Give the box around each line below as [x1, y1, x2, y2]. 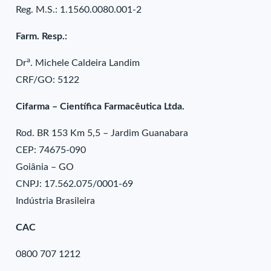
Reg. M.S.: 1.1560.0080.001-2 [16, 5, 142, 15]
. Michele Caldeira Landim [30, 58, 140, 68]
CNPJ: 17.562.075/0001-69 [16, 179, 134, 189]
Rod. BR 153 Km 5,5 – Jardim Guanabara [16, 128, 189, 138]
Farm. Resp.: [16, 31, 68, 41]
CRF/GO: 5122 [16, 75, 80, 85]
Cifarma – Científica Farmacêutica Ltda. [16, 102, 185, 111]
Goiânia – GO [16, 162, 74, 172]
